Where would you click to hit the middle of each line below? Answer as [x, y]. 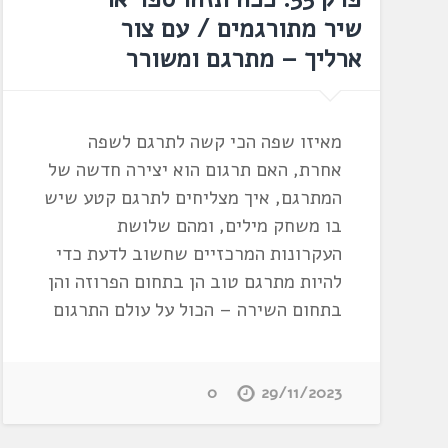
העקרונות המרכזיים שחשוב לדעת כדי [198, 254]
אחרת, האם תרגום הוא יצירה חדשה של [194, 170]
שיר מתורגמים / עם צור [240, 29]
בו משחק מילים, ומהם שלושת [229, 226]
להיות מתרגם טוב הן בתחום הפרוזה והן [194, 282]
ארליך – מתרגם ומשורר [242, 59]
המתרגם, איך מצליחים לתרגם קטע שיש [192, 198]
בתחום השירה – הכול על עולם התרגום [197, 310]
